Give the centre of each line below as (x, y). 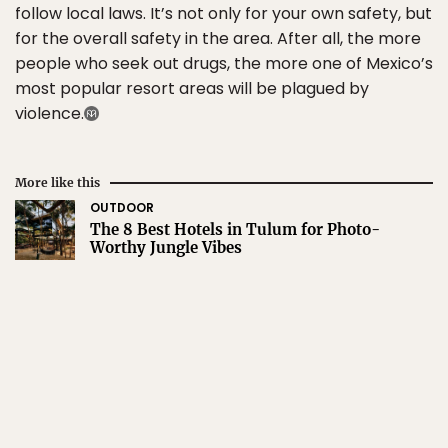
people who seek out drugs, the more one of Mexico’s (224, 63)
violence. (49, 113)
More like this (57, 182)
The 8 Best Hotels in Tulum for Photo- (235, 229)
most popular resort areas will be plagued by (192, 88)
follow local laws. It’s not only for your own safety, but (223, 13)
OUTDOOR (122, 207)
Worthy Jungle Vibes (166, 247)
